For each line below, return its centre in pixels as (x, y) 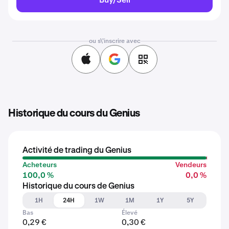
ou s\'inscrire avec (114, 41)
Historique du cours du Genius (74, 113)
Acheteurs (40, 165)
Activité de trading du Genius (77, 151)
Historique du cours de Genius (78, 187)
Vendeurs (191, 165)
